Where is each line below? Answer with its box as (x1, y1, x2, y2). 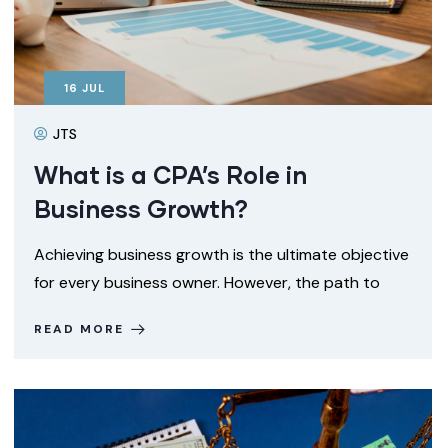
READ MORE (34, 321, 124, 337)
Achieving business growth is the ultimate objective (34, 244, 409, 265)
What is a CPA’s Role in (34, 160, 307, 189)
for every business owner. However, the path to (34, 272, 380, 293)
